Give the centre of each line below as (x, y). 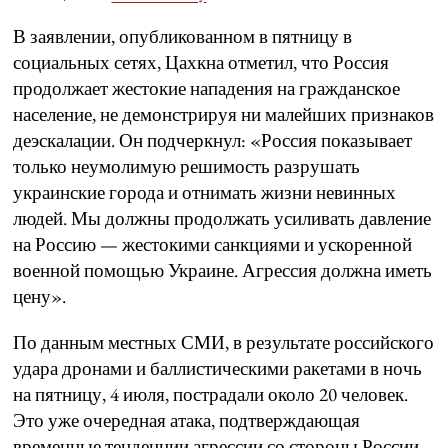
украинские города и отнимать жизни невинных (205, 193)
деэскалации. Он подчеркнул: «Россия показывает (213, 141)
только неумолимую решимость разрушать (187, 167)
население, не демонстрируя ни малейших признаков (224, 115)
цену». (40, 297)
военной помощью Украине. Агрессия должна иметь (223, 271)
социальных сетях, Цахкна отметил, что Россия (201, 63)
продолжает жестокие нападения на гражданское (207, 89)
